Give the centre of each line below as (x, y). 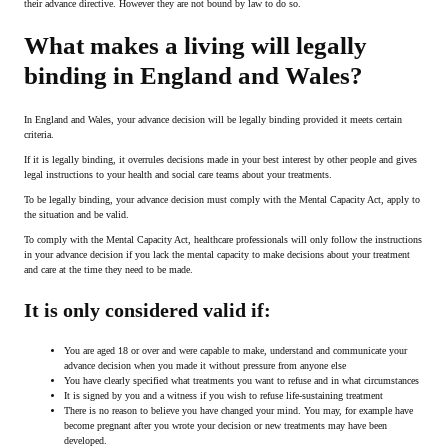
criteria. (39, 135)
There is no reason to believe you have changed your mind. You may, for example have (238, 411)
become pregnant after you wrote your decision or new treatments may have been (225, 426)
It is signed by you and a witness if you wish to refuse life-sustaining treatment (223, 396)
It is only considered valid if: (147, 310)
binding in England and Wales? (193, 76)
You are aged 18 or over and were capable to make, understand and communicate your (235, 351)
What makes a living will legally (195, 46)
